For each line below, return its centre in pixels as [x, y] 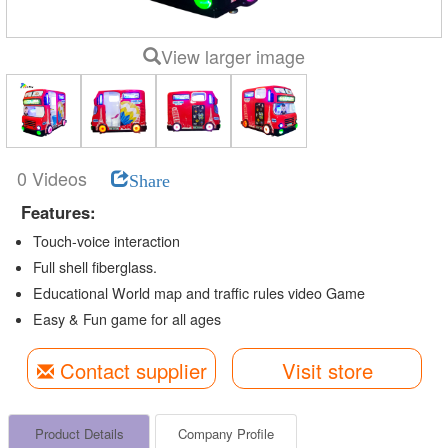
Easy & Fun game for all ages [126, 318]
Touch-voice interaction [106, 240]
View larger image [233, 56]
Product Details [79, 434]
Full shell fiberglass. [94, 266]
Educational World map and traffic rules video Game [198, 292]
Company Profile [225, 434]
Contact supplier [130, 370]
